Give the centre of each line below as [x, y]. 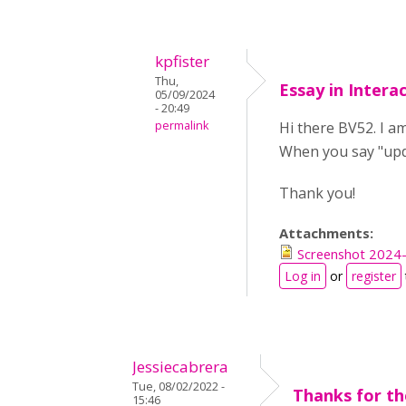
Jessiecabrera [180, 367]
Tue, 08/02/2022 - [179, 387]
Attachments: [328, 233]
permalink [182, 126]
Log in [303, 276]
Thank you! [317, 193]
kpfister [182, 62]
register [374, 276]
